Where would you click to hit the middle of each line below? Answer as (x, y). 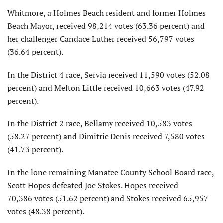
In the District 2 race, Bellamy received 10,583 (89, 123)
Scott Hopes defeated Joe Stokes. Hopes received (93, 185)
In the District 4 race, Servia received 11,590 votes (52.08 (109, 74)
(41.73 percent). (36, 149)
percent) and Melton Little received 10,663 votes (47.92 (106, 87)
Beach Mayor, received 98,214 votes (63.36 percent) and (106, 26)
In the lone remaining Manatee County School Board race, (111, 172)
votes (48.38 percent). (47, 211)
